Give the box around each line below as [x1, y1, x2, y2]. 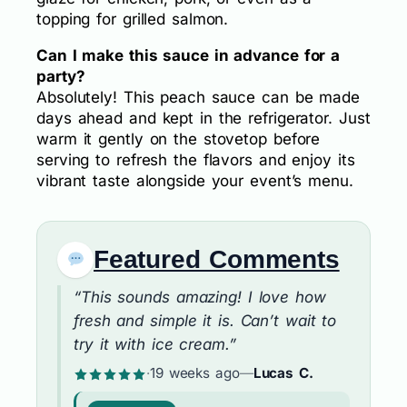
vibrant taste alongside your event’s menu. [36, 171, 353, 190]
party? [36, 66, 85, 85]
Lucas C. [253, 363, 313, 382]
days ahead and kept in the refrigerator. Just [36, 108, 371, 127]
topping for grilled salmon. [36, 9, 229, 28]
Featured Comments [94, 245, 340, 274]
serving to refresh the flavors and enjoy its [36, 150, 355, 169]
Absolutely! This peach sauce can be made [36, 87, 360, 106]
